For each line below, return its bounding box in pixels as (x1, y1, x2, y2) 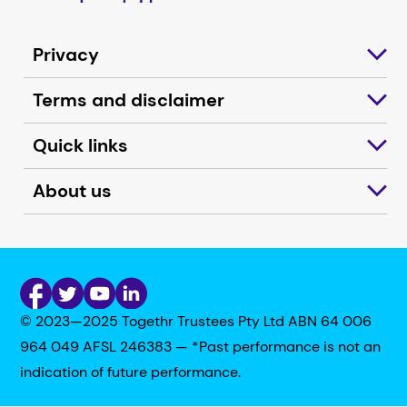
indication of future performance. (20, 362, 242, 382)
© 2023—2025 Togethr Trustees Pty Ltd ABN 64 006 (20, 312, 372, 332)
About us (33, 178, 113, 203)
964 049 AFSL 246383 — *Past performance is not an (20, 337, 382, 357)
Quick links (33, 133, 129, 157)
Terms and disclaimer (33, 87, 225, 112)
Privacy (33, 42, 100, 66)
